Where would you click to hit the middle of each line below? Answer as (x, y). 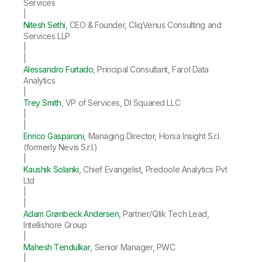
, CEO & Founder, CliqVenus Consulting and (143, 25)
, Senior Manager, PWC (133, 247)
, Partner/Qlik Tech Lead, (164, 213)
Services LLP (47, 36)
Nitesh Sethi (44, 25)
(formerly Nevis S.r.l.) (61, 147)
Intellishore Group (55, 225)
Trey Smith (42, 102)
